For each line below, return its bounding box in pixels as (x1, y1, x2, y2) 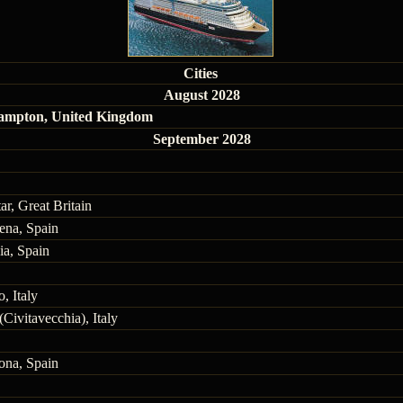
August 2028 (163, 87, 240, 103)
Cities (183, 66, 218, 81)
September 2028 (152, 131, 251, 147)
